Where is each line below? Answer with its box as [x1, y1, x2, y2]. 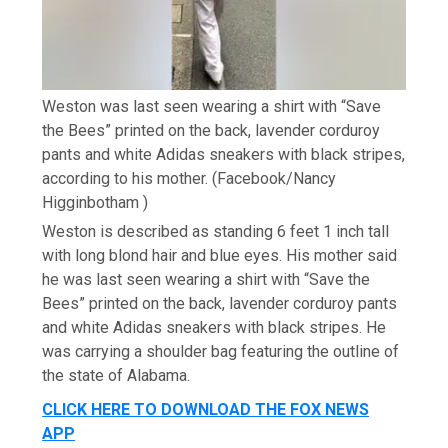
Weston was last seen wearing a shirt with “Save [42, 96, 382, 116]
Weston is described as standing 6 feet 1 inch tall [42, 221, 390, 241]
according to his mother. [42, 168, 209, 188]
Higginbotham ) [42, 192, 149, 212]
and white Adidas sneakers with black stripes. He [42, 317, 387, 337]
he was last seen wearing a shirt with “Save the [42, 269, 371, 289]
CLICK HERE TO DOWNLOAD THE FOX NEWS [42, 399, 370, 419]
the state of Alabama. [42, 365, 191, 385]
